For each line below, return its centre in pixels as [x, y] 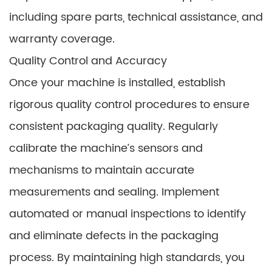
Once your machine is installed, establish [117, 83]
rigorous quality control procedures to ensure [129, 105]
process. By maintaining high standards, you [127, 258]
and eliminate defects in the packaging [114, 236]
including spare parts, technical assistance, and [136, 17]
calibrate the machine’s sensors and [106, 148]
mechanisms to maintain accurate [102, 170]
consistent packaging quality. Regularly [114, 127]
